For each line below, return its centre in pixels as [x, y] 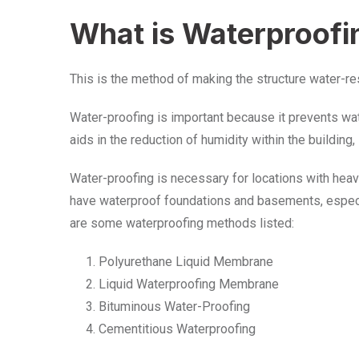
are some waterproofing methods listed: [184, 224]
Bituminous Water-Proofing [174, 307]
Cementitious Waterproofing [177, 329]
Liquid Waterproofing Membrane [189, 284]
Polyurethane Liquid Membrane [186, 262]
